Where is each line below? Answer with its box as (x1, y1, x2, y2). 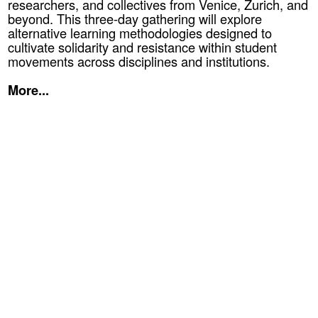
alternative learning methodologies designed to (8, 23, 273, 43)
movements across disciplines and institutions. (8, 52, 270, 71)
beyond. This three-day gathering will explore (8, 9, 263, 28)
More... (8, 80, 50, 100)
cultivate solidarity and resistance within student (8, 38, 278, 57)
